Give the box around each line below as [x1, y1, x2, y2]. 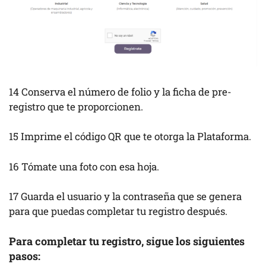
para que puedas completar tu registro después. [9, 204, 227, 218]
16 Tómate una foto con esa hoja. [9, 159, 159, 173]
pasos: [9, 248, 43, 263]
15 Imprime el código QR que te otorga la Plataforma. [9, 129, 251, 144]
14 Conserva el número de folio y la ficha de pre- [9, 84, 232, 99]
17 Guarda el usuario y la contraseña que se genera [9, 189, 242, 204]
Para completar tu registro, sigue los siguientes [9, 233, 245, 248]
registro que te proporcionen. [9, 99, 143, 113]
